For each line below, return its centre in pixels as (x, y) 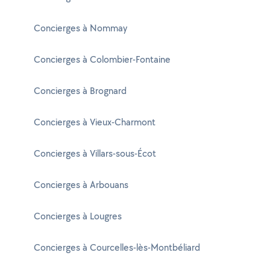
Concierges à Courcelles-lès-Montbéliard (117, 247)
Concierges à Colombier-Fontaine (102, 59)
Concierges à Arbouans (81, 185)
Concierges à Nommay (80, 28)
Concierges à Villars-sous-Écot (95, 153)
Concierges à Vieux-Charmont (95, 122)
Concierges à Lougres (78, 216)
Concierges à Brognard (80, 91)
